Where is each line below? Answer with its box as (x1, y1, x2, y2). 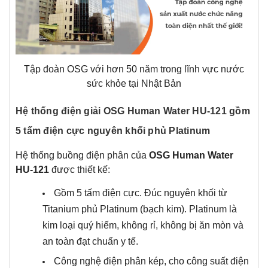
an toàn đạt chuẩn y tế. (42, 236, 138, 247)
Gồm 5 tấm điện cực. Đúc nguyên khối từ (54, 188, 227, 199)
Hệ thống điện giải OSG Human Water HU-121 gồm (16, 106, 250, 117)
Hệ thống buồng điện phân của (16, 150, 147, 161)
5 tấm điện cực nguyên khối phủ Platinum (16, 126, 211, 136)
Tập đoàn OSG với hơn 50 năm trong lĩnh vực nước (24, 64, 244, 75)
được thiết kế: (49, 165, 110, 175)
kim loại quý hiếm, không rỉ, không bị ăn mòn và (42, 220, 243, 231)
